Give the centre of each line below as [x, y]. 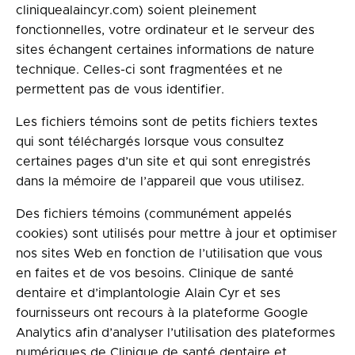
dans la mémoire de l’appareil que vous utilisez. [160, 181]
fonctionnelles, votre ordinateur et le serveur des [165, 30]
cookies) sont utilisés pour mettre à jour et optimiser [176, 234]
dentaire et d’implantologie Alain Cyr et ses [148, 293]
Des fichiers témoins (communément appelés [154, 214]
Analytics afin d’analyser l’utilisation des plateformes [176, 333]
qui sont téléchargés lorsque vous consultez [150, 142]
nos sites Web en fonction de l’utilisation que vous [169, 254]
